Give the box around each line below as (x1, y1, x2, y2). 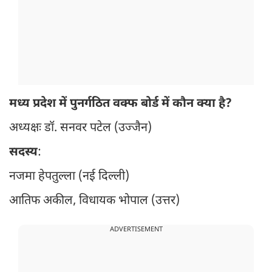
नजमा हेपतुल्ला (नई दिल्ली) (9, 169, 129, 185)
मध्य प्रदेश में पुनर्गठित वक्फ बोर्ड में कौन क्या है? (9, 96, 232, 112)
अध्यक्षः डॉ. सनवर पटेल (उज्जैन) (9, 120, 152, 137)
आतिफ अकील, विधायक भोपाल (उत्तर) (9, 193, 180, 209)
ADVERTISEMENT (109, 225, 163, 234)
